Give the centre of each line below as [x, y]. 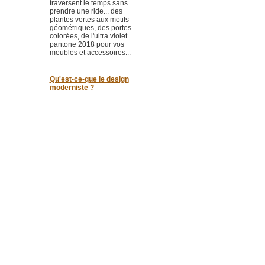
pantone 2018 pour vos [87, 44]
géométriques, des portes [90, 28]
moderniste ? [72, 88]
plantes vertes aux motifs [89, 20]
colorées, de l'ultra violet [88, 36]
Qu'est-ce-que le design [89, 79]
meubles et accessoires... [90, 53]
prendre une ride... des [86, 11]
